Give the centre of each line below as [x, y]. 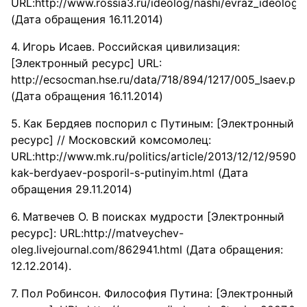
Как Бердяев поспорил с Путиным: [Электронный [159, 123]
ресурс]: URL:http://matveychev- [97, 233]
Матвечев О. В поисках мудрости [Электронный [153, 217]
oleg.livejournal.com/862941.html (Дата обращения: [147, 249]
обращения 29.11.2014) [72, 189]
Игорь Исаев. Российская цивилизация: [131, 47]
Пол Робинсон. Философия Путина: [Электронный [157, 293]
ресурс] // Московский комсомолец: [111, 140]
